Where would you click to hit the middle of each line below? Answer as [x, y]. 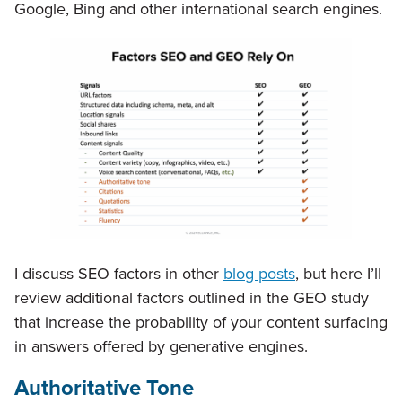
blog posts [259, 274]
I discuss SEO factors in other [119, 274]
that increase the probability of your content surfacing [201, 323]
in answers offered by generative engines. [161, 347]
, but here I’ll [338, 274]
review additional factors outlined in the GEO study [192, 298]
